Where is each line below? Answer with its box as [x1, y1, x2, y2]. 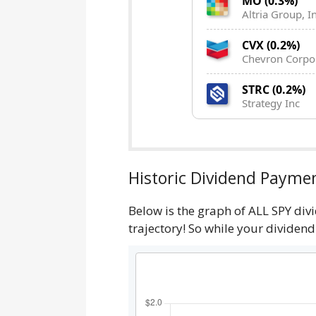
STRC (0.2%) [242, 82, 305, 98]
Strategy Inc [242, 96, 300, 111]
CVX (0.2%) [242, 37, 300, 54]
